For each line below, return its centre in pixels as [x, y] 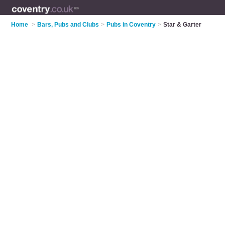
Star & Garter [183, 25]
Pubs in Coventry [131, 25]
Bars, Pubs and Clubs [68, 25]
